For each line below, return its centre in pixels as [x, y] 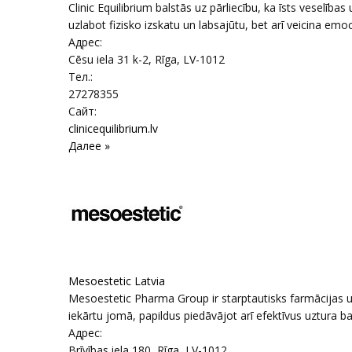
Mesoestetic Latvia [117, 281]
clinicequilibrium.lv [113, 128]
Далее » [89, 146]
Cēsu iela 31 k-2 [108, 59]
